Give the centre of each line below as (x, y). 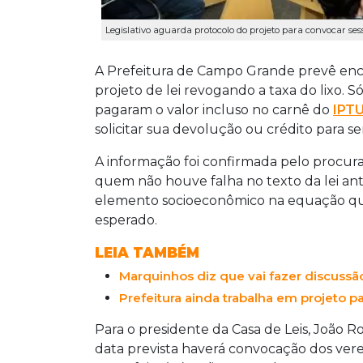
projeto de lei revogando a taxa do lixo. (221, 90)
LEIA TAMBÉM (147, 252)
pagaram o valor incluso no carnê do (214, 109)
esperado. (126, 220)
